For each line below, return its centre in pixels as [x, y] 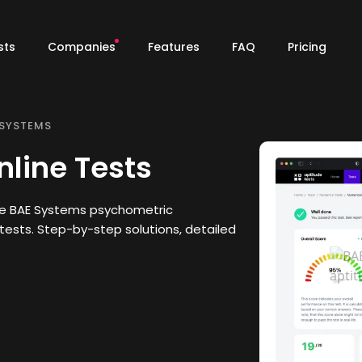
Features [173, 46]
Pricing [307, 46]
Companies [81, 46]
